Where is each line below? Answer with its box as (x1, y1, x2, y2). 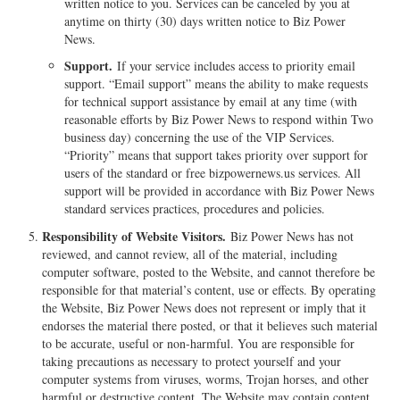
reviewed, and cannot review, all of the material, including (42, 245, 338, 262)
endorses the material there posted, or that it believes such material (42, 316, 379, 334)
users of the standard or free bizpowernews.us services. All (64, 164, 362, 182)
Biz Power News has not (226, 227, 354, 245)
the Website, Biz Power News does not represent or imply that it (42, 298, 367, 316)
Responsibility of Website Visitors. (42, 226, 227, 246)
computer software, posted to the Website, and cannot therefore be (42, 262, 376, 280)
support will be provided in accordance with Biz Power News (64, 182, 375, 200)
